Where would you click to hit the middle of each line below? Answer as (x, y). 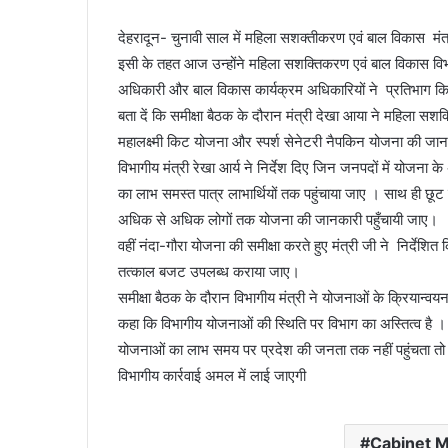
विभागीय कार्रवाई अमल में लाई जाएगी (212, 376)
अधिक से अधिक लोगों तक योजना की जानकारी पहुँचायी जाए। (278, 220)
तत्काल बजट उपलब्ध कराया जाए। (209, 272)
